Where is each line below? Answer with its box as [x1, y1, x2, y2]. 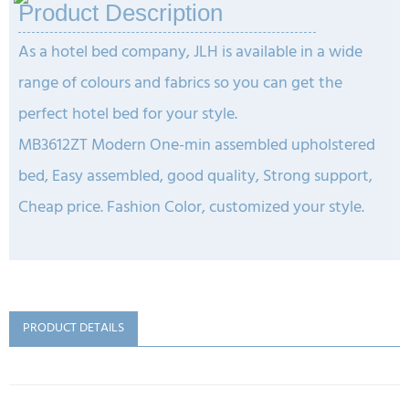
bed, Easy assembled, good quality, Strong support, [18, 163, 372, 190]
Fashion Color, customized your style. [107, 194, 364, 221]
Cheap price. [18, 194, 107, 221]
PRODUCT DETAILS [23, 318, 124, 339]
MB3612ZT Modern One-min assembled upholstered [18, 132, 375, 159]
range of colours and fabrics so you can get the [18, 70, 342, 97]
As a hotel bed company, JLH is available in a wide [18, 39, 362, 66]
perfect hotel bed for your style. [18, 101, 237, 128]
